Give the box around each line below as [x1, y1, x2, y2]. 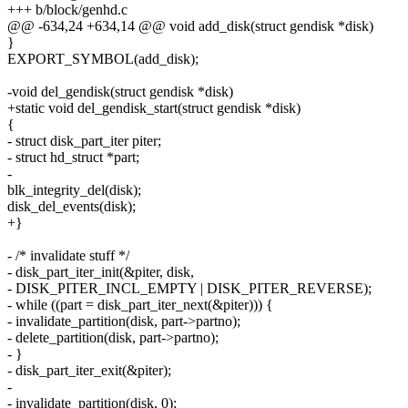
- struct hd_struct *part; [7, 149, 139, 166]
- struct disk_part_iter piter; [7, 133, 161, 149]
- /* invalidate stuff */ [7, 248, 129, 264]
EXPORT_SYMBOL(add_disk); [7, 51, 199, 67]
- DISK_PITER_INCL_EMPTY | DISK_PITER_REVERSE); [7, 280, 372, 297]
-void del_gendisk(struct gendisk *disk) [7, 84, 233, 100]
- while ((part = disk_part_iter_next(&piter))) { [7, 297, 273, 313]
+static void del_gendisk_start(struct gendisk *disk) [7, 100, 301, 117]
